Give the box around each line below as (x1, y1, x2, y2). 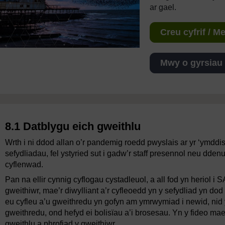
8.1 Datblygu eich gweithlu (5, 120, 141, 133)
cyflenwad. (5, 160, 43, 169)
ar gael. (149, 3, 176, 12)
